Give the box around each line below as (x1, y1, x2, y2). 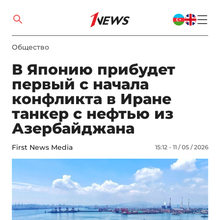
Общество (12, 43, 49, 52)
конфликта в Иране (12, 90, 171, 108)
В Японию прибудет (12, 60, 175, 79)
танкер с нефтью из (12, 105, 173, 123)
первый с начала (12, 75, 149, 93)
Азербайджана (12, 119, 135, 137)
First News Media (12, 143, 73, 152)
